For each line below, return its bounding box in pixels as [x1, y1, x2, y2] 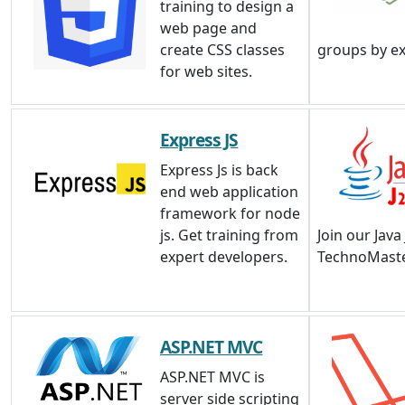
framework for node [160, 203, 300, 223]
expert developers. [160, 247, 287, 267]
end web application [160, 182, 298, 202]
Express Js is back [160, 160, 278, 180]
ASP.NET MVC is [160, 367, 265, 387]
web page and [160, 18, 257, 38]
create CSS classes [160, 40, 285, 60]
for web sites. [160, 61, 252, 81]
